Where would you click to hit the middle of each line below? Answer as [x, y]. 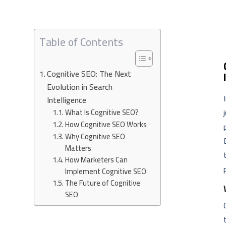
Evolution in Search [80, 87]
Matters [78, 148]
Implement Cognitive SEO [105, 171]
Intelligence [67, 100]
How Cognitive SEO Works [106, 124]
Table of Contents [81, 42]
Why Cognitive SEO [95, 136]
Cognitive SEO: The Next [89, 73]
